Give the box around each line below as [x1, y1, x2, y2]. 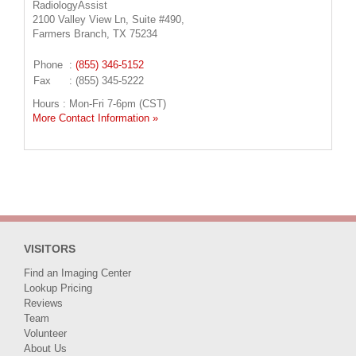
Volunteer [24, 327, 67, 339]
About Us [24, 342, 67, 354]
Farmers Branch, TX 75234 [33, 27, 157, 40]
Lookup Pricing [24, 282, 92, 294]
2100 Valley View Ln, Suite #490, [33, 13, 184, 25]
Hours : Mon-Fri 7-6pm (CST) [33, 97, 166, 110]
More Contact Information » [33, 111, 158, 124]
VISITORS [24, 242, 75, 255]
